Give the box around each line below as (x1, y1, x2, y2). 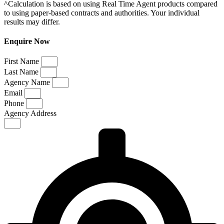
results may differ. (4, 17, 60, 26)
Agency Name (4, 78, 52, 87)
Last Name (4, 67, 40, 76)
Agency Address (4, 109, 56, 118)
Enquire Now (4, 36, 50, 45)
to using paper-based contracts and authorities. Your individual (4, 8, 199, 17)
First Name (4, 57, 41, 66)
